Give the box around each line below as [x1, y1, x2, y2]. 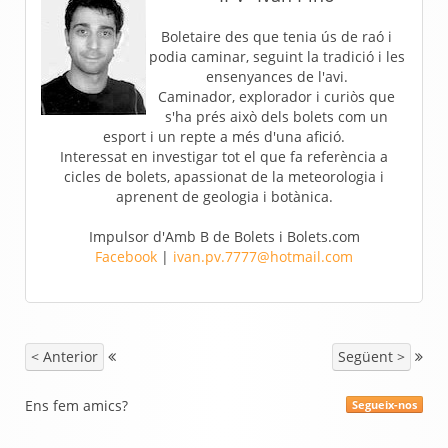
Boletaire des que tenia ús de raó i [161, 26, 392, 46]
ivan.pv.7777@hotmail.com [173, 246, 353, 266]
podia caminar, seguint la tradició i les [148, 46, 405, 66]
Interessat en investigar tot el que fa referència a [60, 146, 388, 166]
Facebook [95, 246, 157, 266]
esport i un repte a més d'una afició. [103, 126, 345, 146]
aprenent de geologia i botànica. [115, 186, 333, 206]
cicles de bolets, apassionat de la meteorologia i [64, 166, 384, 186]
